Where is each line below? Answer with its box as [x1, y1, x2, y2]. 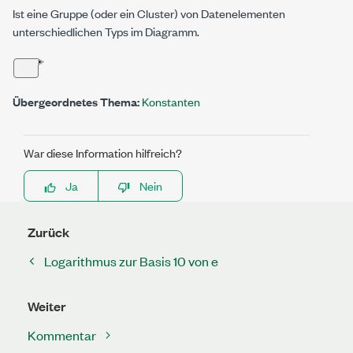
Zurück [28, 223, 69, 241]
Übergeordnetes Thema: [13, 93, 139, 110]
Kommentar [28, 326, 96, 344]
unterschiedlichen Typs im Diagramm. [13, 23, 199, 39]
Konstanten [142, 93, 200, 110]
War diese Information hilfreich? [24, 144, 182, 161]
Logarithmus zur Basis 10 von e [44, 252, 218, 269]
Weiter [28, 297, 66, 315]
